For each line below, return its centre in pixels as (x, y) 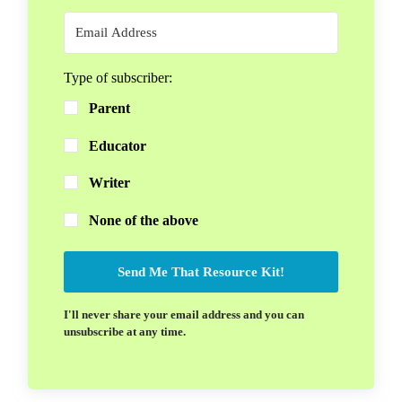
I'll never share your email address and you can (184, 315)
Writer (109, 183)
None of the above (144, 220)
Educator (118, 145)
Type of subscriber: (118, 78)
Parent (109, 109)
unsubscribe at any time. (125, 332)
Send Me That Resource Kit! (201, 272)
